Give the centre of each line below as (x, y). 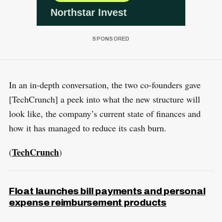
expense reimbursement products (88, 202)
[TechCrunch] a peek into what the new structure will (104, 99)
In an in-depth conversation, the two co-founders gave (105, 84)
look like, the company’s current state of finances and (105, 113)
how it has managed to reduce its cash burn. (87, 128)
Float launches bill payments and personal (107, 191)
